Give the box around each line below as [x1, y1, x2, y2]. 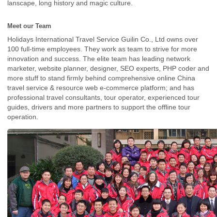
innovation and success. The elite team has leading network [7, 54, 190, 62]
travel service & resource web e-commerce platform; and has [7, 83, 194, 92]
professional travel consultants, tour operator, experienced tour [7, 93, 200, 101]
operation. [7, 112, 38, 121]
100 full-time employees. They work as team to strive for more [7, 45, 197, 53]
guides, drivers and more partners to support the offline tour [7, 103, 190, 111]
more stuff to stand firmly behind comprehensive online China [7, 74, 195, 82]
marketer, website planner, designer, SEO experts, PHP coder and [7, 64, 209, 72]
